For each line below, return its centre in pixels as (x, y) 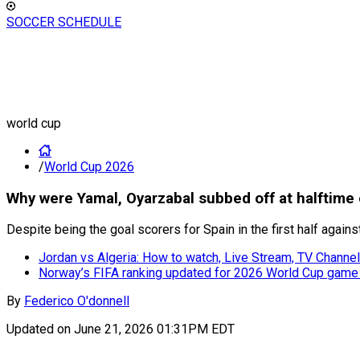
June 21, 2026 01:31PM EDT (154, 329)
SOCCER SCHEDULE (64, 22)
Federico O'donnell (77, 301)
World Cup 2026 (89, 167)
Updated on (40, 329)
